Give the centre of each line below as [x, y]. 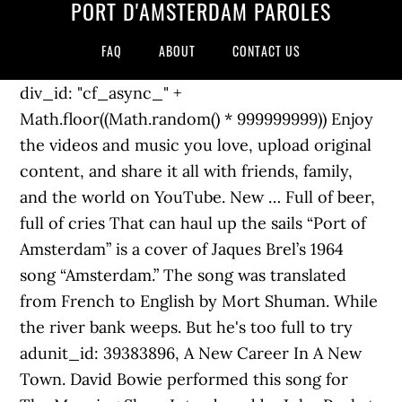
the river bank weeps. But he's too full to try [187, 327]
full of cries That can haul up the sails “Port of [193, 223]
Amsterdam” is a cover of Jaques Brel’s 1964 [182, 249]
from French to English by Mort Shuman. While [199, 301]
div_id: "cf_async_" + [101, 93]
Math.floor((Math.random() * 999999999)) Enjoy [197, 119]
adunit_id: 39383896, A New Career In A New [191, 353]
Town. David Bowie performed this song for [184, 379]
